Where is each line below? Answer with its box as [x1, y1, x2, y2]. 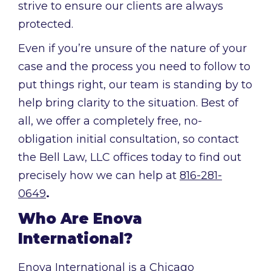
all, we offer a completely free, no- [18, 114, 202, 128]
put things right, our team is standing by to [18, 78, 252, 92]
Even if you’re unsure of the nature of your [18, 42, 247, 56]
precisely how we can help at [18, 169, 180, 183]
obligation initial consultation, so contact [18, 132, 239, 146]
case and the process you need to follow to [18, 60, 250, 74]
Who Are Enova [18, 210, 142, 228]
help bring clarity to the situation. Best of [18, 96, 238, 110]
